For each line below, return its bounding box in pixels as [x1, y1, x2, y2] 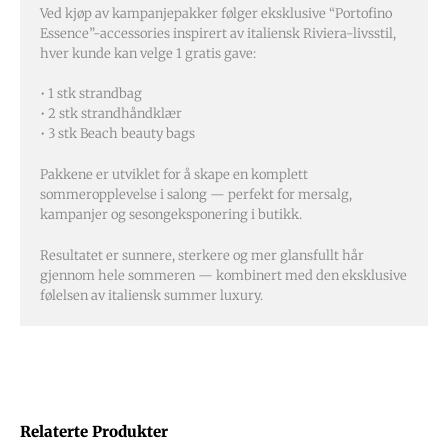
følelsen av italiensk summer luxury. [40, 286, 263, 304]
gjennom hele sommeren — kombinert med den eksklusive [40, 266, 407, 284]
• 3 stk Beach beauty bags [40, 125, 195, 143]
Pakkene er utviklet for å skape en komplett [40, 166, 308, 184]
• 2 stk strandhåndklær [40, 105, 182, 123]
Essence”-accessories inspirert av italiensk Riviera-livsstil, [40, 24, 396, 42]
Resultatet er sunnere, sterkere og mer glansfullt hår [40, 246, 364, 264]
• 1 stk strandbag [40, 85, 142, 103]
